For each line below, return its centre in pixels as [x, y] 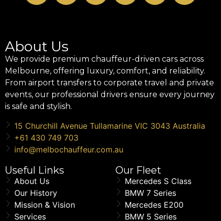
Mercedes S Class [158, 181]
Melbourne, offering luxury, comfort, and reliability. [105, 71]
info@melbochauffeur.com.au [69, 149]
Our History [36, 193]
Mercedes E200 [154, 204]
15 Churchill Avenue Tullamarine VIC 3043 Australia [110, 126]
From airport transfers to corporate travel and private [110, 83]
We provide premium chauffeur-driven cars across [104, 59]
